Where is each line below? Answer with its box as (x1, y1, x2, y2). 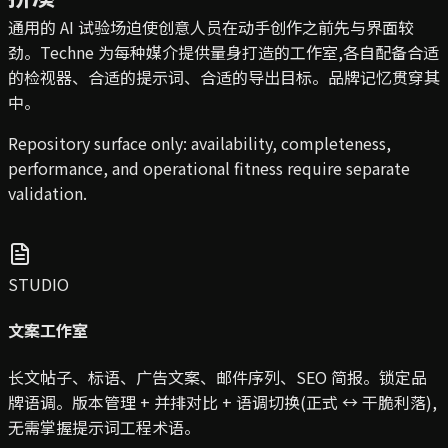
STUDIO (8, 272, 69, 296)
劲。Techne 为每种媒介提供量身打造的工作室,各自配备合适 (8, 40, 439, 64)
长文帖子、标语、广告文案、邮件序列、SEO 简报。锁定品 (8, 364, 427, 389)
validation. (8, 181, 87, 205)
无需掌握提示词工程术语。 (8, 414, 200, 439)
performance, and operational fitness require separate (8, 156, 410, 180)
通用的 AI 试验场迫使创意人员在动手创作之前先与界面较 (8, 15, 414, 39)
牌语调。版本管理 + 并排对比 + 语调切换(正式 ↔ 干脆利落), (8, 389, 437, 414)
